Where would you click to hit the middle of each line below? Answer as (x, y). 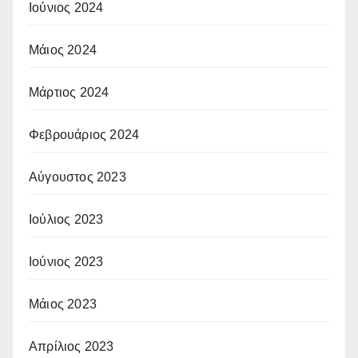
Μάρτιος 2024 (69, 93)
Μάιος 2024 (63, 50)
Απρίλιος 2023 (72, 347)
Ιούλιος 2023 (66, 220)
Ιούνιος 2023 (66, 262)
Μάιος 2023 (63, 304)
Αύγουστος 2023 (78, 177)
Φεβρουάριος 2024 (84, 135)
